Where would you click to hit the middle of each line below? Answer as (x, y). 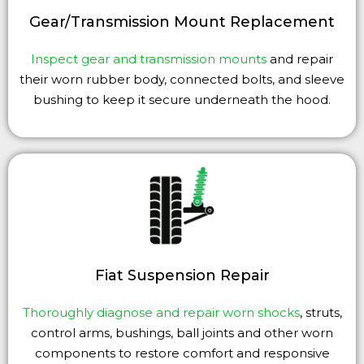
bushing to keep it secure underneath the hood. (182, 100)
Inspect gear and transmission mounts (149, 59)
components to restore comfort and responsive (182, 353)
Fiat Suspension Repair (182, 275)
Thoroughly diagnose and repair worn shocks (161, 312)
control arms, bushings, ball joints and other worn (182, 332)
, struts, (321, 312)
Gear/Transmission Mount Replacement (182, 22)
